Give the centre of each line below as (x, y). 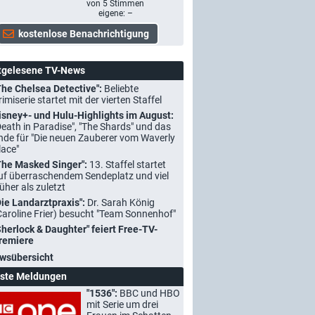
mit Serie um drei (122, 304)
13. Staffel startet (128, 165)
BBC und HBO (150, 293)
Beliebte (121, 89)
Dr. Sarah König (121, 202)
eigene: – (115, 13)
